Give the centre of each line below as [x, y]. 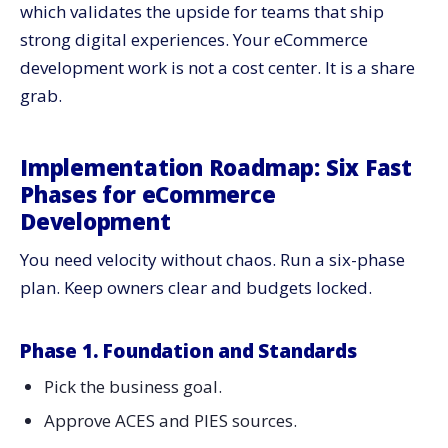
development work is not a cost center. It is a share [217, 68]
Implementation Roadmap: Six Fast [216, 167]
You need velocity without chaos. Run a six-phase [212, 260]
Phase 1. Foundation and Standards [188, 351]
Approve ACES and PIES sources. [170, 421]
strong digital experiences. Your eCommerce [194, 40]
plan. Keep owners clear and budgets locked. [196, 288]
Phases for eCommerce [148, 194]
